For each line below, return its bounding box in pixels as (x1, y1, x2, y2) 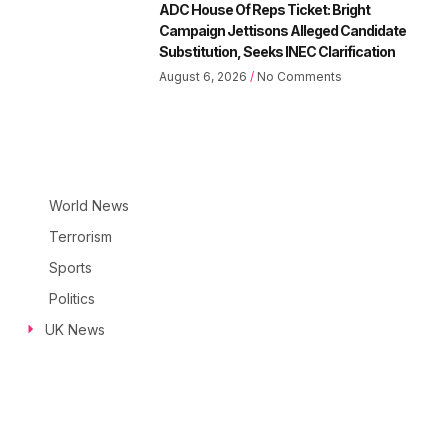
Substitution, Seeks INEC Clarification (159, 42, 395, 60)
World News (48, 196, 129, 214)
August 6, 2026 (159, 68, 250, 84)
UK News (45, 320, 105, 338)
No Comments (254, 68, 342, 84)
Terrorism (48, 227, 112, 245)
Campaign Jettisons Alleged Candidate (159, 21, 406, 39)
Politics (48, 289, 95, 307)
